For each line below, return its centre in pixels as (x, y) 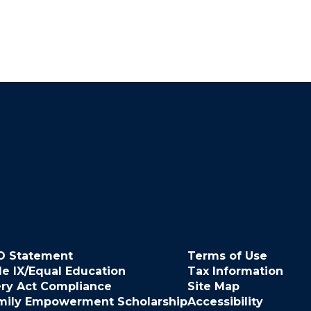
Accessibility (225, 302)
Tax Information (235, 271)
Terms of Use (227, 256)
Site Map (213, 286)
